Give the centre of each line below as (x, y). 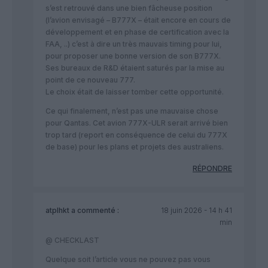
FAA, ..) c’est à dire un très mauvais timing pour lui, (134, 44)
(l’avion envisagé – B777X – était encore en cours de (138, 20)
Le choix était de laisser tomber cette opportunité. (135, 92)
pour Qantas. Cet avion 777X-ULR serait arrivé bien (137, 123)
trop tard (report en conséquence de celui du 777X (136, 135)
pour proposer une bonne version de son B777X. (133, 56)
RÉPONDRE (212, 169)
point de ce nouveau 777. (90, 80)
